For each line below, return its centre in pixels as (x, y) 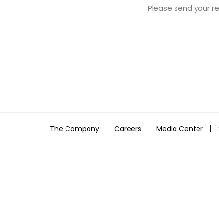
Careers (128, 129)
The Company (75, 129)
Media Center (180, 129)
